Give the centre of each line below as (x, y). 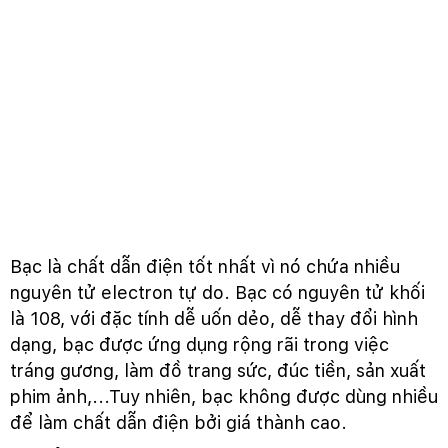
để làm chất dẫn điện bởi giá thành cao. (181, 423)
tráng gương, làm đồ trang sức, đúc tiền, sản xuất (218, 371)
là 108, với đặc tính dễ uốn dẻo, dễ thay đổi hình (214, 319)
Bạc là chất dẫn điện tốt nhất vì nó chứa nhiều (205, 267)
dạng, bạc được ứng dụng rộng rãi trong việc (199, 345)
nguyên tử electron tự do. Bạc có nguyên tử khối (217, 293)
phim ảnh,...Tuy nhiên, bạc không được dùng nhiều (224, 397)
